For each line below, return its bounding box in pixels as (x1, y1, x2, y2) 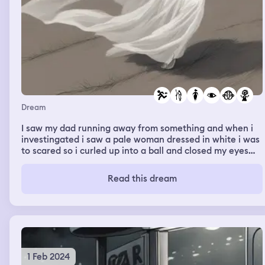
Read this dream (107, 172, 177, 185)
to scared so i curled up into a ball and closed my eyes (21, 144, 248, 157)
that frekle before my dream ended (21, 167, 170, 179)
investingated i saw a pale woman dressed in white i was (21, 133, 260, 146)
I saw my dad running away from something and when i (21, 122, 253, 134)
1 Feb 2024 (27, 250, 70, 263)
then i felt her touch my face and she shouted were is (21, 156, 247, 168)
